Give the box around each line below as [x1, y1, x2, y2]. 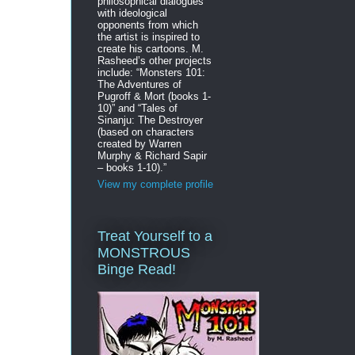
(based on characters [97, 125, 194, 138]
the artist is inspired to [97, 30, 200, 43]
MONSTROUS [97, 245, 190, 261]
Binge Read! [97, 261, 176, 278]
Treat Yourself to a [97, 228, 212, 245]
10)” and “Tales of [97, 101, 177, 114]
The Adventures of [97, 78, 181, 90]
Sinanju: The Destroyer [97, 113, 203, 126]
